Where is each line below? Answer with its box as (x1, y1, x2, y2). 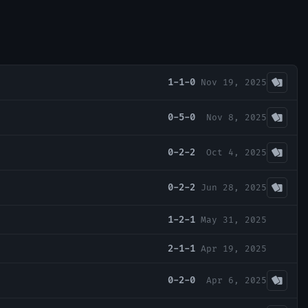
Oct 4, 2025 (206, 147, 267, 159)
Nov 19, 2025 (201, 77, 267, 89)
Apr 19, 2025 (201, 243, 267, 254)
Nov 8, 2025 (206, 112, 267, 124)
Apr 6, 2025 (206, 275, 267, 287)
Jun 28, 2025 (201, 182, 267, 194)
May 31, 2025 (201, 214, 267, 225)
